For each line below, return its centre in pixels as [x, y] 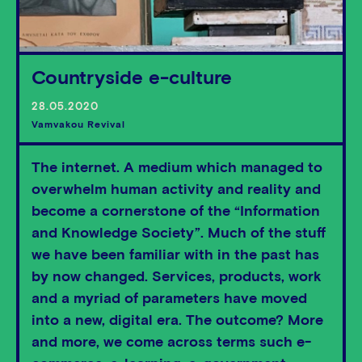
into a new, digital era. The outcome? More [177, 321]
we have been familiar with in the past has [175, 255]
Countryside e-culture [132, 78]
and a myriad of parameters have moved [169, 299]
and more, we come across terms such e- [171, 343]
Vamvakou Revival [78, 125]
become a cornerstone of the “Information [176, 212]
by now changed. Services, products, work [177, 277]
